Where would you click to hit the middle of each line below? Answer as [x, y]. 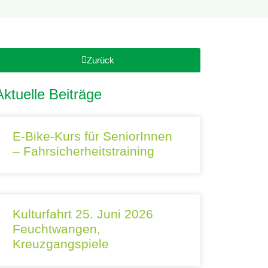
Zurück [100, 60]
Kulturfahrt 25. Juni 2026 [83, 214]
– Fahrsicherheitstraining [83, 151]
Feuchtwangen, [56, 229]
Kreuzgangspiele [60, 244]
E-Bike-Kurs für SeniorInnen [92, 136]
